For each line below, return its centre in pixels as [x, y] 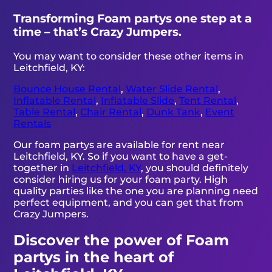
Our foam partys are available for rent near [119, 144]
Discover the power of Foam [121, 240]
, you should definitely [195, 168]
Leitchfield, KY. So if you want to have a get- [121, 156]
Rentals [32, 123]
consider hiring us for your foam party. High [121, 179]
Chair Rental [111, 112]
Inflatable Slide [138, 100]
